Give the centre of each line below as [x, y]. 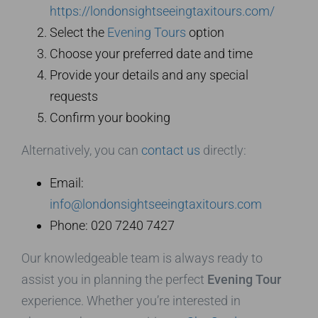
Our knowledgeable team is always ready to [142, 258]
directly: [223, 150]
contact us [171, 150]
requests [74, 97]
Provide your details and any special [149, 75]
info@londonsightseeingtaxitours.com [156, 204]
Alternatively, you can [81, 150]
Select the [78, 33]
